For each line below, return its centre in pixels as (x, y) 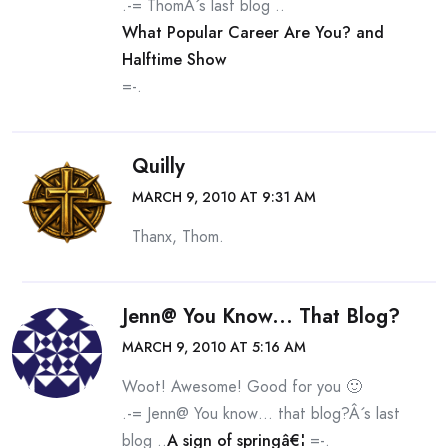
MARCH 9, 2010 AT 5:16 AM (214, 347)
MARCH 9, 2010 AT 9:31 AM (224, 197)
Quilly (158, 166)
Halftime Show (174, 59)
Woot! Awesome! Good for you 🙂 (242, 386)
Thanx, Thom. (178, 236)
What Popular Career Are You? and (253, 32)
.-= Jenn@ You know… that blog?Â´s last (261, 413)
